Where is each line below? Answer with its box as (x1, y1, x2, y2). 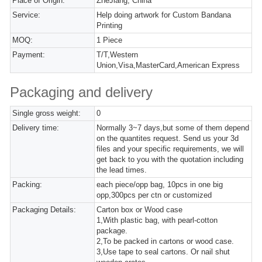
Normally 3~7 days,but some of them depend (96, 123, 250, 132)
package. (96, 226, 128, 235)
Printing (96, 21, 123, 30)
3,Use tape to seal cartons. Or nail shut (96, 247, 230, 256)
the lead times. (96, 166, 147, 174)
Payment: (12, 50, 45, 59)
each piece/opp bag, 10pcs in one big (96, 180, 223, 189)
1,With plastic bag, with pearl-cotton (96, 216, 218, 225)
